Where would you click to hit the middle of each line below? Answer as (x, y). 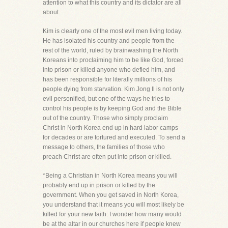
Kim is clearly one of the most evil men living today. (112, 31)
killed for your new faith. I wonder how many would (112, 214)
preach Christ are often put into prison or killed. (107, 157)
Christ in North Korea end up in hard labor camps (110, 128)
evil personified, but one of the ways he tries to (106, 99)
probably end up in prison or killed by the (99, 185)
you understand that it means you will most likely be (113, 205)
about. (51, 12)
